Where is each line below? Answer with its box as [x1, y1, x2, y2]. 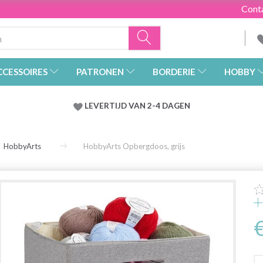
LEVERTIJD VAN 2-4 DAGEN [84, 101, 190, 111]
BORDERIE [153, 66, 195, 77]
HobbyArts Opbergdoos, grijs [83, 141, 185, 151]
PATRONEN [76, 66, 124, 77]
